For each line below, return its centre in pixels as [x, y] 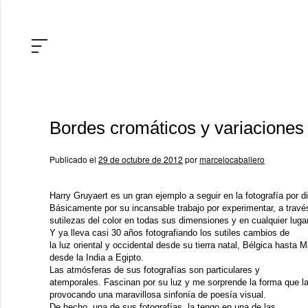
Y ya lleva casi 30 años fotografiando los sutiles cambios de [169, 233]
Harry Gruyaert [80, 196]
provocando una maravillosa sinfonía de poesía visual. [158, 295]
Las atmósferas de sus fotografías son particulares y [155, 270]
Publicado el [73, 159]
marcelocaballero [232, 159]
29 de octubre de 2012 [141, 159]
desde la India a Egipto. [97, 257]
